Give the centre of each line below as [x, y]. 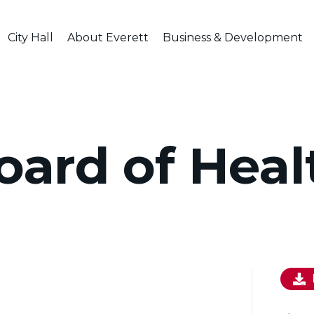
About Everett [108, 37]
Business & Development [232, 37]
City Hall [30, 37]
